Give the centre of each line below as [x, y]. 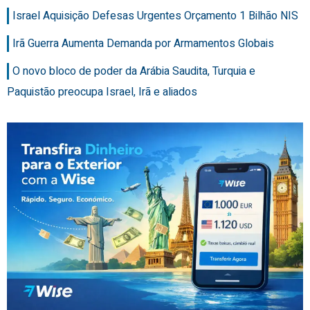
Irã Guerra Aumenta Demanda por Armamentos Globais [143, 43]
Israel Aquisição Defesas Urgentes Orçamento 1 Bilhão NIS [155, 16]
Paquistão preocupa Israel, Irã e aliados [102, 92]
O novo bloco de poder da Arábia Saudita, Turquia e [134, 71]
